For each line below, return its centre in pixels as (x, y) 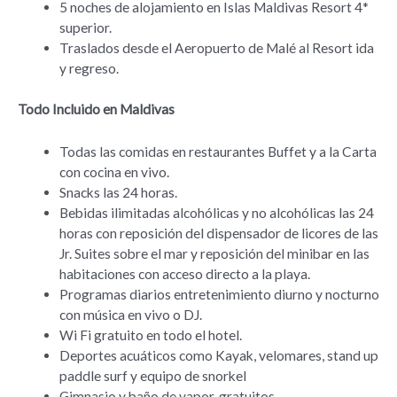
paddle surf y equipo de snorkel (152, 375)
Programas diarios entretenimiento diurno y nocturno (219, 294)
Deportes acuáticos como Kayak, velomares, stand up (218, 355)
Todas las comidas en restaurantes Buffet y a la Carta (218, 151)
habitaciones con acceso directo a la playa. (184, 273)
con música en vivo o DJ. (130, 314)
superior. (85, 27)
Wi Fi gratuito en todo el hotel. (150, 335)
